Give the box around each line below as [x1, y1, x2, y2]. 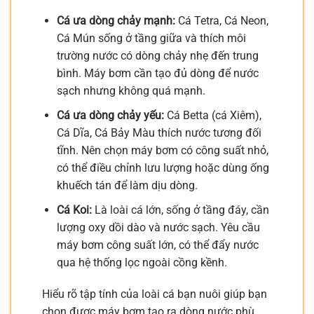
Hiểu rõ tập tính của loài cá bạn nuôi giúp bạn [42, 287, 267, 301]
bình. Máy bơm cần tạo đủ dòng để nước [56, 67, 259, 81]
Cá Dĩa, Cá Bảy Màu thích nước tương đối [56, 125, 261, 139]
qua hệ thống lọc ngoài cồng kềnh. [56, 255, 227, 269]
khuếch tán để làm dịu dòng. [56, 178, 198, 192]
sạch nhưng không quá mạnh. [56, 84, 205, 98]
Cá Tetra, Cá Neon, [175, 14, 268, 28]
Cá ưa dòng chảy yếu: [56, 108, 164, 122]
